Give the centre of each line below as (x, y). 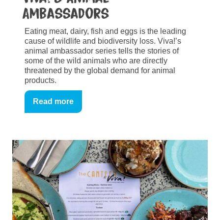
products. (41, 80)
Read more (53, 101)
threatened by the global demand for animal (100, 70)
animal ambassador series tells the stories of (102, 51)
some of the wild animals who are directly (96, 60)
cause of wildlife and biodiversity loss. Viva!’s (103, 41)
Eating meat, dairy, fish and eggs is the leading (105, 31)
